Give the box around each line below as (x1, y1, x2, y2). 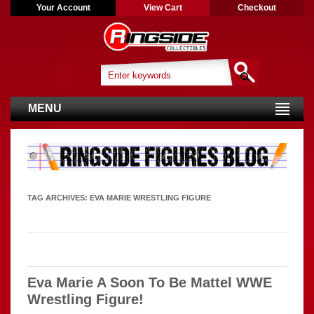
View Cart (143, 3, 182, 13)
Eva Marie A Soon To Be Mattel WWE (27, 274, 272, 290)
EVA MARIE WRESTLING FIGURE (90, 193, 211, 202)
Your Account (36, 3, 90, 13)
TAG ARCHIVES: (27, 193, 90, 202)
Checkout (237, 3, 276, 13)
